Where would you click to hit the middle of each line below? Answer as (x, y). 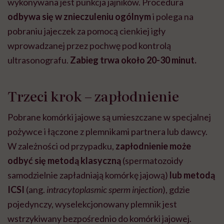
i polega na (173, 17)
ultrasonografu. (39, 60)
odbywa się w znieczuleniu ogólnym (80, 17)
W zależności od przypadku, (61, 146)
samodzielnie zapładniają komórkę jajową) (88, 175)
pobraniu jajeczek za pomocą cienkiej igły (86, 31)
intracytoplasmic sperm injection (104, 190)
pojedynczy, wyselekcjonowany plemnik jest (92, 204)
